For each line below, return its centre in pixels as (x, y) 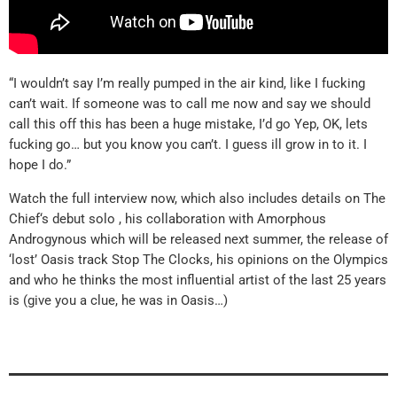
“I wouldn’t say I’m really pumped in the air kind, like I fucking (187, 83)
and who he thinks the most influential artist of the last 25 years (198, 280)
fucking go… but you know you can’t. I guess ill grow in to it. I (188, 144)
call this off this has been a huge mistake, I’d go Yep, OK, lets (188, 124)
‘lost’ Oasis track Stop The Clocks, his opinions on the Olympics (198, 259)
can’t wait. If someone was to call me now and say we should (190, 103)
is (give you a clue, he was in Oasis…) (118, 300)
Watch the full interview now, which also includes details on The (197, 198)
